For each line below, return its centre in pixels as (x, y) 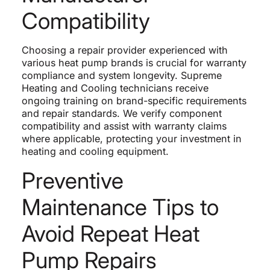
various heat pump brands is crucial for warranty (134, 62)
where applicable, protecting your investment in (131, 138)
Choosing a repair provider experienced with (124, 50)
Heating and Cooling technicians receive (115, 88)
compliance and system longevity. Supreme (121, 75)
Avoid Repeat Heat (110, 233)
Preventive (72, 180)
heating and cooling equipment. (95, 151)
